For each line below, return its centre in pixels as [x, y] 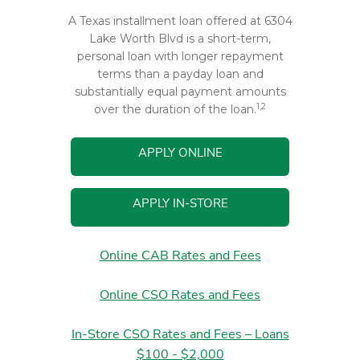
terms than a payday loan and [180, 74]
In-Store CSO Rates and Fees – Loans [180, 334]
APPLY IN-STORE [180, 203]
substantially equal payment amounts [180, 92]
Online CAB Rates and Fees [180, 256]
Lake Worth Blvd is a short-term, [180, 39]
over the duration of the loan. [175, 109]
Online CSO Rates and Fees [180, 295]
